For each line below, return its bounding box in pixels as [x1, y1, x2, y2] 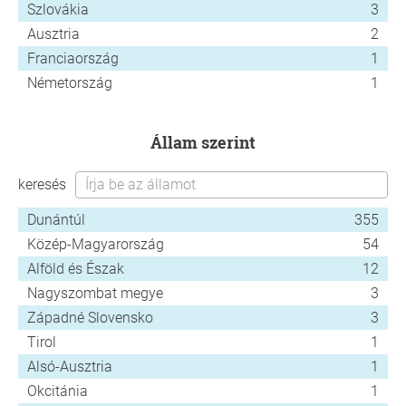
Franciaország [27, 49, 119, 67]
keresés [18, 175, 66, 193]
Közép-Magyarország [27, 235, 164, 253]
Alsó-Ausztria [27, 357, 112, 375]
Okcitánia [27, 382, 88, 400]
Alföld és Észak [27, 259, 124, 277]
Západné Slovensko [27, 308, 153, 326]
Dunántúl [27, 210, 85, 228]
